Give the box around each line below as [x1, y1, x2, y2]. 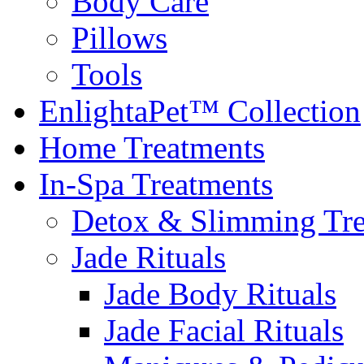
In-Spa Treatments [39, 166, 273, 201]
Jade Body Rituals [104, 275, 336, 311]
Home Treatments [39, 129, 265, 165]
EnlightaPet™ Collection [39, 93, 361, 128]
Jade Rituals [71, 239, 226, 275]
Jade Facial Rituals [104, 312, 344, 348]
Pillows [71, 19, 167, 55]
